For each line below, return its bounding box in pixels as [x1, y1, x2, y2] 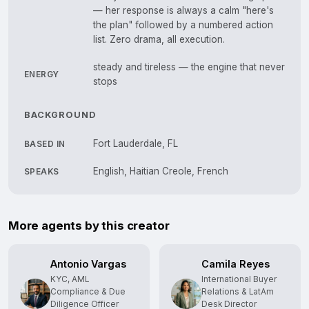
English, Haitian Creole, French [93, 166, 228, 177]
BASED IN [24, 139, 66, 149]
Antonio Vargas [50, 258, 126, 270]
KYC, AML [50, 275, 89, 285]
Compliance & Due [50, 287, 126, 297]
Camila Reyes [201, 258, 270, 270]
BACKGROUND [24, 110, 97, 121]
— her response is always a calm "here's [93, 5, 274, 17]
